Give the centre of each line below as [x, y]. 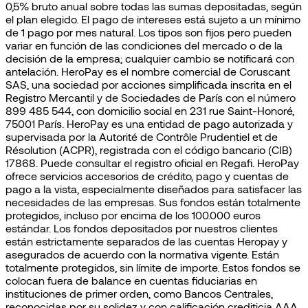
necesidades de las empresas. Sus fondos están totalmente [153, 202]
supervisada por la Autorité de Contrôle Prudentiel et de [142, 137]
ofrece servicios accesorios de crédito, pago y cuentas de [147, 176]
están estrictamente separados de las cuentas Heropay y [146, 241]
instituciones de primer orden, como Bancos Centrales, [139, 294]
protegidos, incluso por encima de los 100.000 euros [133, 215]
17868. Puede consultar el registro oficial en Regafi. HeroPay [152, 163]
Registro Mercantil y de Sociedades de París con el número [151, 98]
